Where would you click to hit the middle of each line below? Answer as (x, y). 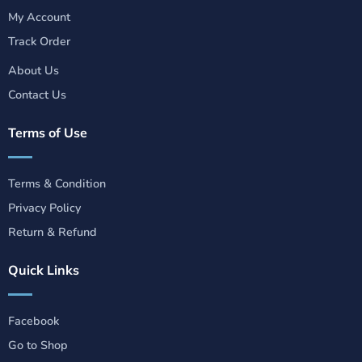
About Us (33, 71)
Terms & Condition (57, 183)
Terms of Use (47, 132)
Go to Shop (38, 345)
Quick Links (43, 269)
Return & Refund (52, 232)
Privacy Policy (44, 207)
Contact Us (37, 95)
